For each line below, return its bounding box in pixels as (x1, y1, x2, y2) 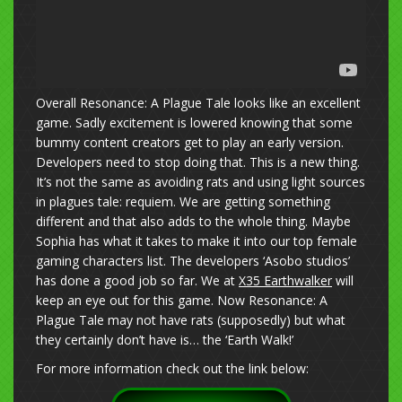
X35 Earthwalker (239, 272, 332, 290)
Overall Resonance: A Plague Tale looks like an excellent (36, 94, 361, 112)
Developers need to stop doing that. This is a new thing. (36, 153, 360, 171)
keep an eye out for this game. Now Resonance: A (36, 292, 328, 310)
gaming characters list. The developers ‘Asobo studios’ (36, 252, 350, 270)
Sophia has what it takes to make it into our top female (36, 232, 357, 250)
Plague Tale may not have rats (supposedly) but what (36, 311, 345, 329)
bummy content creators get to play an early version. (36, 134, 344, 152)
